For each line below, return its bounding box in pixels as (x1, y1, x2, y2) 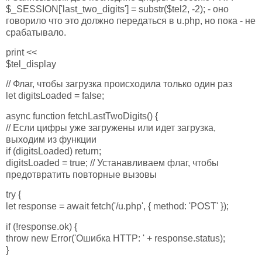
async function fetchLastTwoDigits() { (6, 111, 158, 121)
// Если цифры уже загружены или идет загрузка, (6, 122, 216, 133)
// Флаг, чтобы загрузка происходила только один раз (6, 79, 232, 89)
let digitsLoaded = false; (6, 91, 104, 101)
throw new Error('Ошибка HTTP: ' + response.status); (6, 233, 225, 243)
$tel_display (6, 58, 56, 69)
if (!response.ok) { (6, 221, 77, 232)
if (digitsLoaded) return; (6, 146, 101, 156)
